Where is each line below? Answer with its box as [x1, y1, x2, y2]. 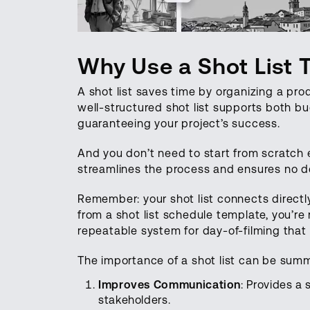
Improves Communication [98, 277, 241, 291]
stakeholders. [98, 293, 171, 307]
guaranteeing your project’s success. [77, 116, 280, 130]
